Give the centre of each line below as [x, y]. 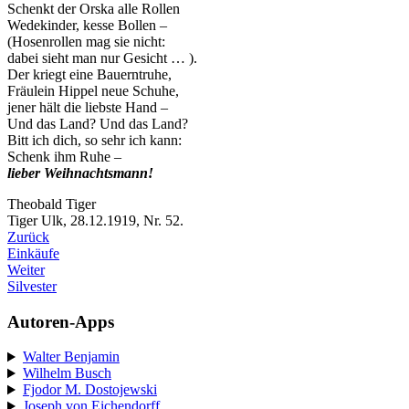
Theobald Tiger [52, 204]
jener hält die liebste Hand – [88, 107]
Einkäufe [33, 253]
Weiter [26, 269]
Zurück [28, 236]
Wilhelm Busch [67, 373]
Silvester [32, 286]
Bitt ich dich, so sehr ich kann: [94, 140]
